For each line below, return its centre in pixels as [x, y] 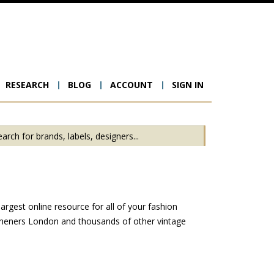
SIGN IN [188, 85]
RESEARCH [27, 85]
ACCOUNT [131, 85]
